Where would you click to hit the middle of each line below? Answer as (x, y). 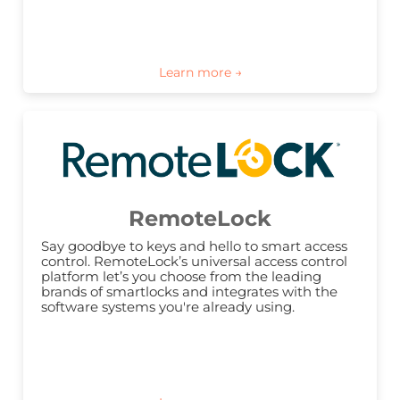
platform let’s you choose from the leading (181, 277)
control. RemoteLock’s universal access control (194, 262)
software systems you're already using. (168, 307)
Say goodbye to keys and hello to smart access (194, 246)
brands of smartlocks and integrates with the (189, 292)
